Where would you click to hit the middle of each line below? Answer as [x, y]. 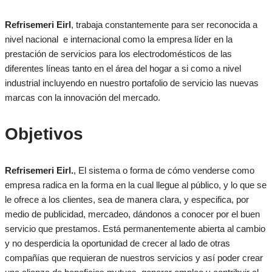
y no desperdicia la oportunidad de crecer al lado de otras [117, 243]
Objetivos [44, 134]
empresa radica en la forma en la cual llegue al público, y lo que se [135, 185]
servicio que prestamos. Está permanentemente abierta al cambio [135, 229]
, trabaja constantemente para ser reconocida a [164, 25]
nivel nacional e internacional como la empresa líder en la [118, 39]
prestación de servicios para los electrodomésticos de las [118, 54]
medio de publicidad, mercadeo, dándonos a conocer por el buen [132, 214]
